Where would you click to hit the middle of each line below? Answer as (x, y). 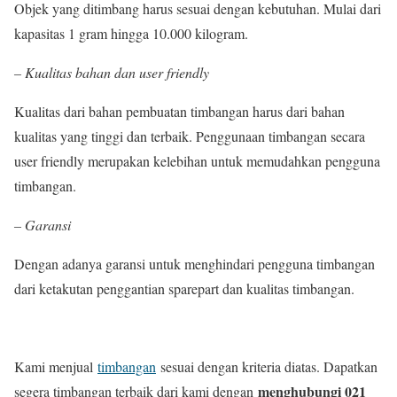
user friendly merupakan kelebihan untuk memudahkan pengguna (197, 161)
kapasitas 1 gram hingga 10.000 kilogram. (131, 33)
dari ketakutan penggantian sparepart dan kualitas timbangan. (184, 288)
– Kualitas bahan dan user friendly (112, 72)
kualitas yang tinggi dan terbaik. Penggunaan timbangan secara (190, 136)
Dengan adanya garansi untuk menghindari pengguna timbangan (195, 264)
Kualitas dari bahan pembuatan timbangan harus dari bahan (179, 111)
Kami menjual (56, 366)
